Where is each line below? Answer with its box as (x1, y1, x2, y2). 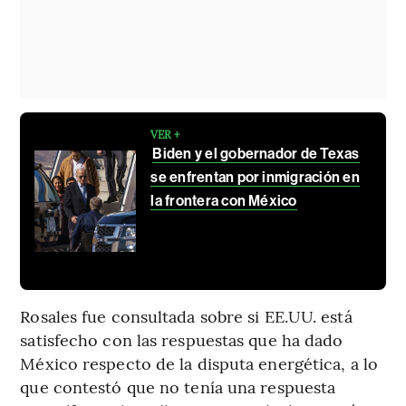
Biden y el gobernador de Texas (152, 145, 360, 163)
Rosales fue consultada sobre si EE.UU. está (20, 304, 353, 328)
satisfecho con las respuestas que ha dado (20, 328, 343, 352)
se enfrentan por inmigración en (150, 169, 360, 187)
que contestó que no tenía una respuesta (20, 375, 336, 399)
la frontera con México (150, 192, 297, 210)
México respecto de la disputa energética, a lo (20, 352, 378, 375)
